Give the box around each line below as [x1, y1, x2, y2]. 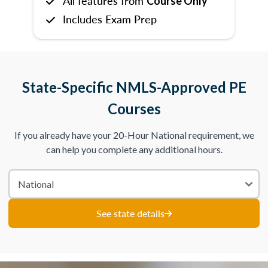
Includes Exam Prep [63, 11, 157, 26]
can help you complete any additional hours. [45, 144, 223, 155]
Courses [107, 100, 161, 117]
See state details [96, 206, 165, 220]
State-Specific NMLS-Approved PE [22, 78, 246, 96]
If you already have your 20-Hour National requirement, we [14, 129, 254, 141]
